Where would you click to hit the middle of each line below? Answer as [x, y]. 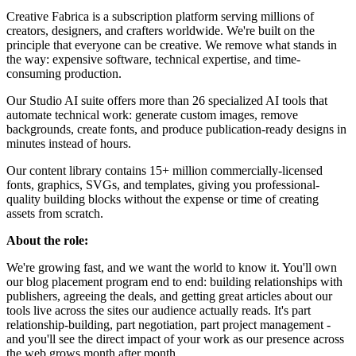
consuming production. [64, 74]
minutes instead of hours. [69, 144]
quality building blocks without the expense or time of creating [163, 199]
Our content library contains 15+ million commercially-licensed [164, 171]
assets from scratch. [55, 214]
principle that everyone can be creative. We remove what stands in [172, 45]
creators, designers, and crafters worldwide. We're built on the [161, 31]
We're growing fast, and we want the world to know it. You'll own [172, 268]
